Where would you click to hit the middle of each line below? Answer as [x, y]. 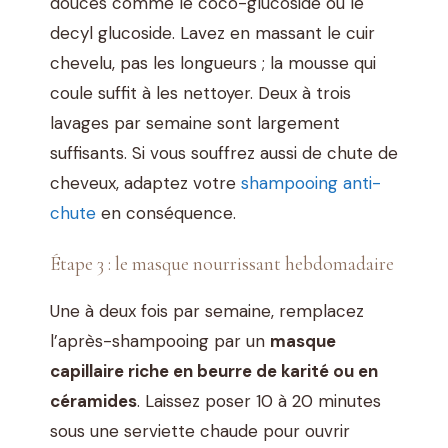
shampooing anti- [311, 182]
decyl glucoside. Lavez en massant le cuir [212, 32]
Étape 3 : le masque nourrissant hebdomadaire [222, 264]
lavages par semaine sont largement [195, 122]
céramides [93, 401]
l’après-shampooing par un [160, 341]
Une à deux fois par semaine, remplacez [207, 311]
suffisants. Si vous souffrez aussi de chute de [224, 152]
